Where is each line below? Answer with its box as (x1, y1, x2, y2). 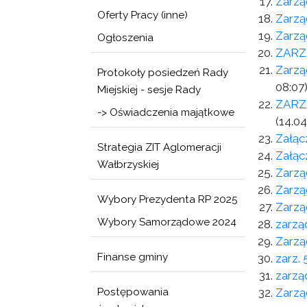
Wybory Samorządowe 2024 (97, 216, 236, 228)
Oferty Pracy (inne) (97, 9, 188, 21)
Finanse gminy (97, 251, 168, 263)
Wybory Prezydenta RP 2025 (97, 193, 238, 206)
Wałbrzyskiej (97, 158, 159, 171)
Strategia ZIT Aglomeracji (97, 141, 221, 153)
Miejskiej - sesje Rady (97, 84, 201, 96)
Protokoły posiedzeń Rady (97, 66, 228, 79)
